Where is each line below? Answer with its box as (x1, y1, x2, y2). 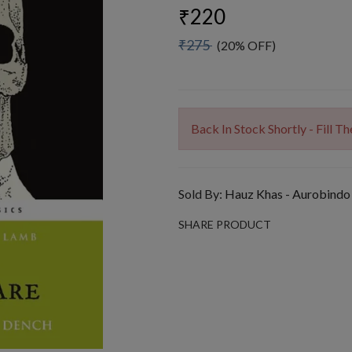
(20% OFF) (212, 38, 276, 53)
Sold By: (178, 186, 225, 201)
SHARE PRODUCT (178, 218, 271, 231)
